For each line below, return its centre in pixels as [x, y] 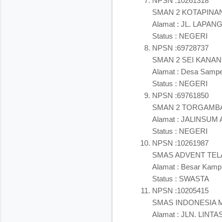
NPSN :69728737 [180, 48]
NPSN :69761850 [180, 95]
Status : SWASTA [181, 178]
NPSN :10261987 [180, 143]
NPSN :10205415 [180, 190]
